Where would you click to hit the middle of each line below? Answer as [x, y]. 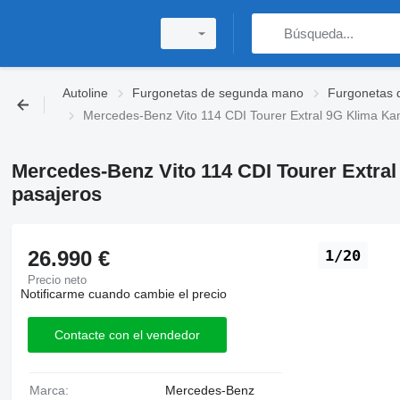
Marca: [54, 390]
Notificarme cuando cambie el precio [123, 294]
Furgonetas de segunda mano [218, 93]
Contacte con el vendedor [127, 334]
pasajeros [56, 194]
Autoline [85, 93]
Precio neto [57, 280]
